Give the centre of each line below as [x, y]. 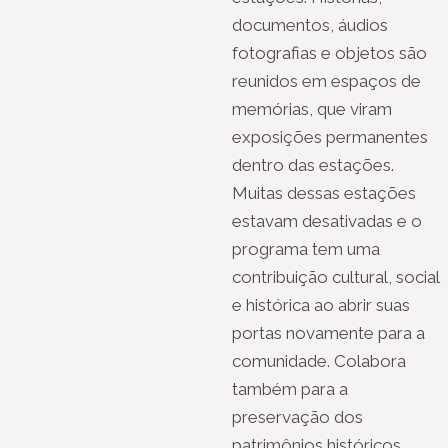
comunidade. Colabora [319, 361]
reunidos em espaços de [326, 81]
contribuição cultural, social [336, 277]
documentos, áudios [310, 25]
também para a [290, 389]
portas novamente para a [328, 333]
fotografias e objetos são [329, 53]
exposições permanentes [330, 137]
